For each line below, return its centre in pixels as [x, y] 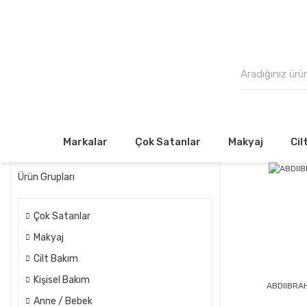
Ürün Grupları [46, 177]
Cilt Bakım [56, 259]
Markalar [85, 142]
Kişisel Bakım [62, 280]
